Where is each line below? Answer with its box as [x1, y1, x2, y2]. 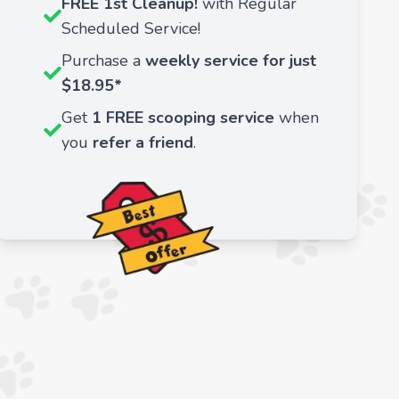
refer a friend [93, 131, 193, 153]
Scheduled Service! [61, 17, 200, 39]
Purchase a [61, 49, 145, 71]
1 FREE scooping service [92, 106, 274, 128]
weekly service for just [145, 49, 316, 71]
